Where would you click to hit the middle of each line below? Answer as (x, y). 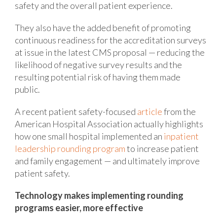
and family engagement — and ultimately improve (107, 161)
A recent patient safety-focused (76, 111)
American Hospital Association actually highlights (109, 124)
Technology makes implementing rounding (99, 195)
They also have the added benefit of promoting (103, 27)
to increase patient (162, 148)
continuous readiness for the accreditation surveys (110, 40)
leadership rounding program (70, 148)
